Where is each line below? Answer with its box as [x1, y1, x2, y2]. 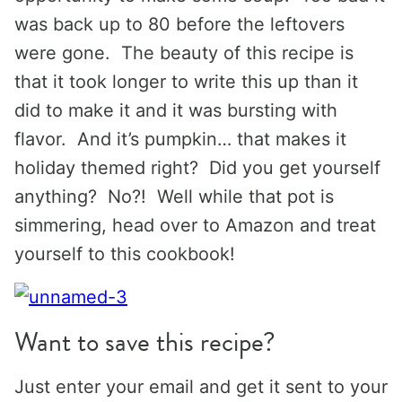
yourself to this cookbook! [14, 243, 235, 265]
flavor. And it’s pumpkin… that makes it [14, 128, 346, 150]
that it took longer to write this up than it [14, 71, 358, 92]
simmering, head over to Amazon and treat [14, 214, 376, 236]
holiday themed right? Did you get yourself [14, 157, 380, 179]
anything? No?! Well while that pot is [14, 186, 334, 207]
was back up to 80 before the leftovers [14, 13, 345, 35]
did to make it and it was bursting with [14, 100, 337, 121]
